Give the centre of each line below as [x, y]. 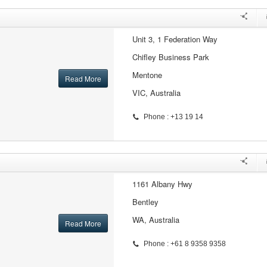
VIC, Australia [156, 93]
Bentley [145, 202]
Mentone [147, 75]
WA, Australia [156, 220]
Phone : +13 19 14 [173, 117]
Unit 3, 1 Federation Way [175, 39]
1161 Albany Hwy [162, 184]
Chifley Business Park [170, 57]
